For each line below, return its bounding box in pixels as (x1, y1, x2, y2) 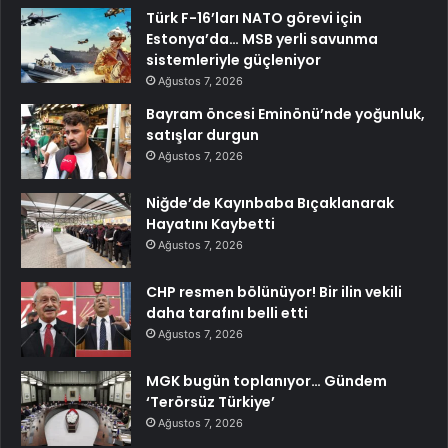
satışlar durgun (146, 124, 259, 145)
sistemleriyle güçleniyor (146, 49, 321, 70)
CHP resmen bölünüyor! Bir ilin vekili (146, 281, 402, 302)
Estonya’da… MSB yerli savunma (146, 28, 378, 49)
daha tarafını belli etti (146, 302, 308, 323)
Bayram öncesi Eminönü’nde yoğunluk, (146, 103, 425, 124)
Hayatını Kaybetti (146, 213, 275, 234)
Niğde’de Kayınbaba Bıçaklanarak (146, 192, 394, 213)
